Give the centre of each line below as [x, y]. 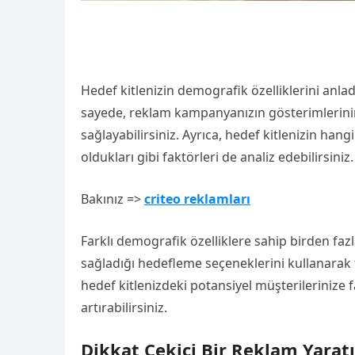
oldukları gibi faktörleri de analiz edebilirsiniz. [217, 157]
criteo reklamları [197, 199]
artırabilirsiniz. [124, 308]
